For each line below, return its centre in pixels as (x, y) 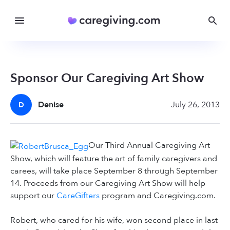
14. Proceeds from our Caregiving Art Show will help (108, 183)
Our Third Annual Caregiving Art (149, 146)
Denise (51, 105)
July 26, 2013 (195, 105)
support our (33, 195)
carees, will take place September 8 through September (114, 171)
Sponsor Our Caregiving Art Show (107, 79)
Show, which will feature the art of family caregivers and (114, 158)
